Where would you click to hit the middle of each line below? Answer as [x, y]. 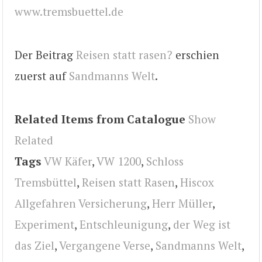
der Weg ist [202, 225]
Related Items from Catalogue [100, 119]
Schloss [165, 161]
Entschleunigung [124, 225]
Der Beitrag [45, 54]
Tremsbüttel [46, 182]
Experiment [44, 225]
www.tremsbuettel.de [69, 11]
